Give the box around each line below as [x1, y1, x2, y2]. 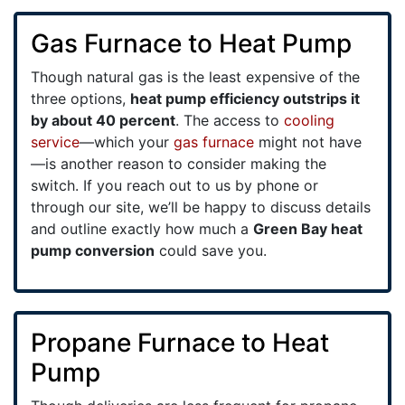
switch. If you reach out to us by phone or [31, 176, 318, 194]
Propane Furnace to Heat [31, 327, 329, 358]
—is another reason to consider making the [31, 155, 326, 173]
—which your [80, 133, 174, 151]
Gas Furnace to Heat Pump [31, 28, 352, 59]
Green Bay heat [253, 220, 363, 238]
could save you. [155, 241, 267, 259]
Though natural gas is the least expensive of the [31, 68, 360, 86]
